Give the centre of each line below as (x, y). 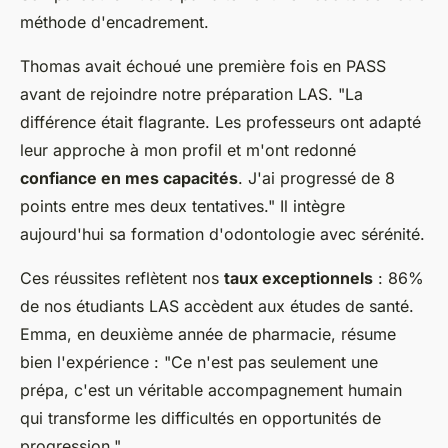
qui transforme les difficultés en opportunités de (200, 418)
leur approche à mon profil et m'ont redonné (188, 150)
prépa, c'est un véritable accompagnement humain (211, 390)
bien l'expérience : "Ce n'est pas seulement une (199, 362)
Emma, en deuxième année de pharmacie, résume (208, 334)
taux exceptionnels (298, 278)
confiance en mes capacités (129, 178)
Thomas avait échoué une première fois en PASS (203, 66)
